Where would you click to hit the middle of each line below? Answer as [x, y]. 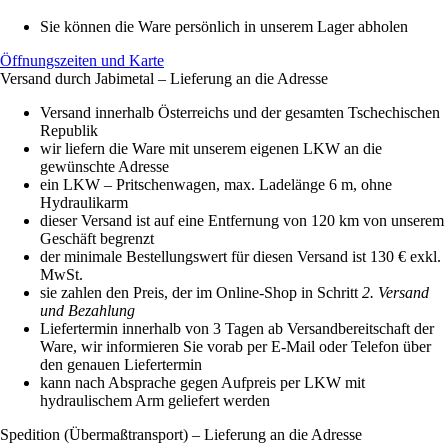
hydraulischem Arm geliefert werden [155, 400]
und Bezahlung [87, 310]
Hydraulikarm [84, 202]
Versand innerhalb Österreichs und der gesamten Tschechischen [240, 112]
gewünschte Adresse [104, 166]
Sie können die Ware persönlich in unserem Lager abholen [224, 26]
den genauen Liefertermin [121, 364]
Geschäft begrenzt [97, 238]
